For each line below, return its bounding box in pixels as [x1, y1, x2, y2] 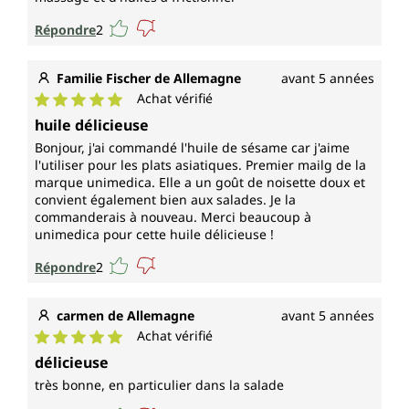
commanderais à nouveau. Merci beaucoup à [35, 208, 311, 226]
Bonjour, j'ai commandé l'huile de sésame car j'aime [35, 139, 350, 157]
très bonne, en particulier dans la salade [35, 376, 284, 394]
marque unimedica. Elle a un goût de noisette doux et [35, 173, 365, 192]
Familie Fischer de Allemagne [57, 69, 241, 88]
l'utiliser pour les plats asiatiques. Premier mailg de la [35, 156, 366, 174]
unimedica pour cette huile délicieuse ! [35, 225, 274, 244]
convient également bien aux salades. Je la [35, 191, 296, 209]
